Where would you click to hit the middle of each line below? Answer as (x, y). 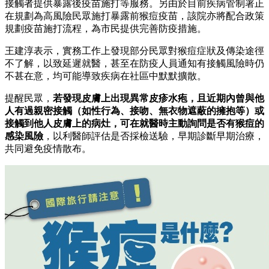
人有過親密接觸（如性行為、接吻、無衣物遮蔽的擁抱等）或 (134, 110)
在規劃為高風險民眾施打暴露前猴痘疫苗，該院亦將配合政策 (134, 16)
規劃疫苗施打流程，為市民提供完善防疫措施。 (106, 28)
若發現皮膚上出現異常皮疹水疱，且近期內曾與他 (159, 98)
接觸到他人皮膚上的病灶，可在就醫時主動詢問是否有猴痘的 (134, 123)
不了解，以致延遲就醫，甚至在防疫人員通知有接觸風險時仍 (134, 63)
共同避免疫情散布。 (48, 148)
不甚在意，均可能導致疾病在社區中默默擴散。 (106, 76)
